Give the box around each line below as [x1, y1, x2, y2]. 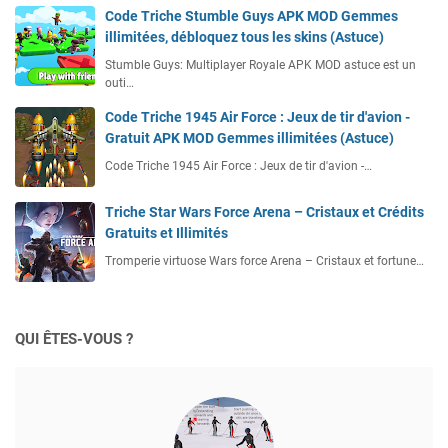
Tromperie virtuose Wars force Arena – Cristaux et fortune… [105, 253, 424, 268]
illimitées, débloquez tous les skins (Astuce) [105, 28, 384, 45]
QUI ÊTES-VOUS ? [15, 329, 133, 348]
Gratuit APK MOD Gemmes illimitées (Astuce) [105, 129, 394, 146]
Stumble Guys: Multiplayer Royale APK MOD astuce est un [105, 57, 416, 72]
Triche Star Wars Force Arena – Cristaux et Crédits [105, 203, 424, 220]
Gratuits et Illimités [105, 224, 228, 241]
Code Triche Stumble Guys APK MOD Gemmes [105, 7, 398, 24]
